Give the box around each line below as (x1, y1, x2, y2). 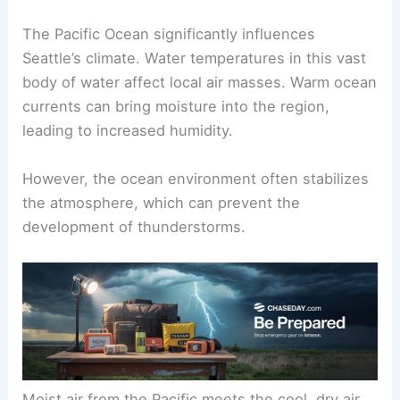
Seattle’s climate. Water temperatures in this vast (22, 49, 367, 68)
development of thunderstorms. (22, 217, 246, 236)
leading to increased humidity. (22, 121, 234, 140)
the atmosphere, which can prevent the (22, 193, 301, 212)
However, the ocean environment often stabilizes (22, 169, 370, 187)
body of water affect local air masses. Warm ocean (22, 73, 378, 92)
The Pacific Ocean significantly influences (22, 25, 316, 44)
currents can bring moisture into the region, (22, 97, 330, 116)
